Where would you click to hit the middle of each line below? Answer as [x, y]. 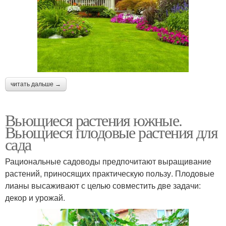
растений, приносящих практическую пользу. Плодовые [110, 173]
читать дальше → [36, 84]
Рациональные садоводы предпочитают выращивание [108, 161]
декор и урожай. [35, 197]
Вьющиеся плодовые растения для [111, 132]
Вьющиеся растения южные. [94, 120]
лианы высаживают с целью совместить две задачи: [103, 185]
